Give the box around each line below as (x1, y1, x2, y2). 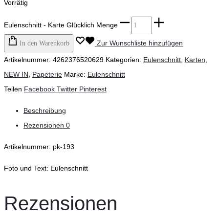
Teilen (4, 85, 22, 93)
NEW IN (4, 70, 28, 79)
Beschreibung (23, 107, 66, 115)
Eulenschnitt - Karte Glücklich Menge (4, 21, 118, 29)
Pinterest (79, 85, 107, 93)
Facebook (24, 85, 57, 93)
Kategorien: (106, 56, 143, 64)
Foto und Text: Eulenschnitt (4, 164, 88, 173)
